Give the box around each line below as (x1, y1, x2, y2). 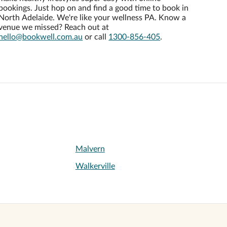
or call (83, 33, 109, 41)
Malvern (75, 145, 105, 153)
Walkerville (75, 162, 115, 170)
